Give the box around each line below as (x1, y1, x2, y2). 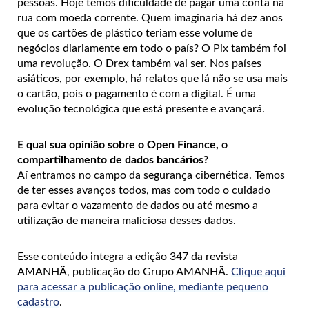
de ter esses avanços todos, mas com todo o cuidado (17, 184, 270, 196)
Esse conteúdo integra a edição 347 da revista (17, 250, 238, 262)
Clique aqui (231, 266, 286, 277)
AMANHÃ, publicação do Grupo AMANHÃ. (17, 266, 231, 277)
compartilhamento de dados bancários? (17, 154, 208, 166)
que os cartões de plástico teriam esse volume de (17, 27, 252, 39)
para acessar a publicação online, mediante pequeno (17, 281, 268, 292)
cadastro (17, 296, 59, 308)
